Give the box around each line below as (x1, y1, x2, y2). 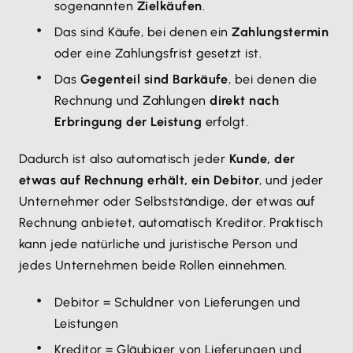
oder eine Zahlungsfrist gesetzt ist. (54, 46, 262, 61)
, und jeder (259, 173, 324, 188)
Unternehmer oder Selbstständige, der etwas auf (19, 194, 315, 209)
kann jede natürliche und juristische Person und (19, 236, 299, 251)
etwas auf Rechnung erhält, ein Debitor (19, 173, 260, 188)
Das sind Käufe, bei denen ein (54, 24, 232, 39)
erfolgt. (202, 114, 249, 129)
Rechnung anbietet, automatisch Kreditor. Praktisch (19, 215, 324, 230)
